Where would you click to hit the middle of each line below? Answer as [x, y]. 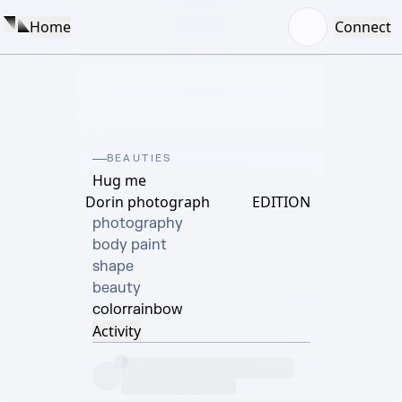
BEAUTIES [139, 158]
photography [137, 223]
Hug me [119, 180]
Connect [363, 27]
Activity [116, 331]
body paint [129, 245]
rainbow [154, 310]
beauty [116, 288]
